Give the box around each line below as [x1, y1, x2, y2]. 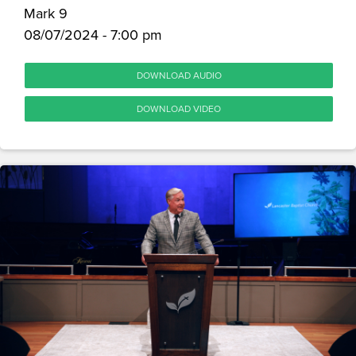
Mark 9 [24, 2, 68, 23]
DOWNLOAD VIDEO [137, 101, 221, 115]
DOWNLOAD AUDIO [136, 68, 222, 82]
